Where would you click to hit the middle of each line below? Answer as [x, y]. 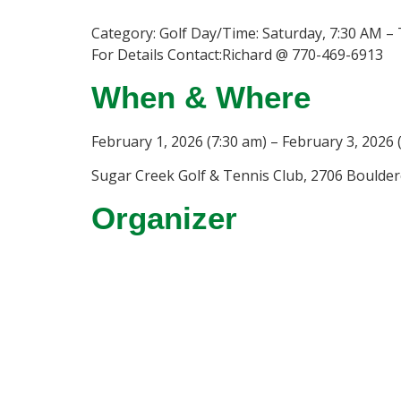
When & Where [201, 97]
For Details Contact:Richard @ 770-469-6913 [237, 55]
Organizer [164, 218]
